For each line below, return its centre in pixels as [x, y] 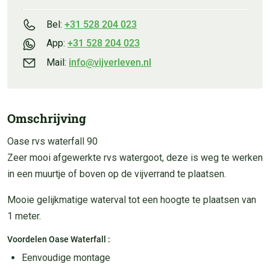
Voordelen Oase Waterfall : [59, 239]
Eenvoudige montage [66, 257]
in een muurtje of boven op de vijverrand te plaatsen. [117, 174]
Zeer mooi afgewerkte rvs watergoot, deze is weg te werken [135, 157]
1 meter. [24, 216]
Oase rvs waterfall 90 [52, 141]
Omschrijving [47, 118]
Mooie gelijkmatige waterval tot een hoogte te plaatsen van [132, 199]
